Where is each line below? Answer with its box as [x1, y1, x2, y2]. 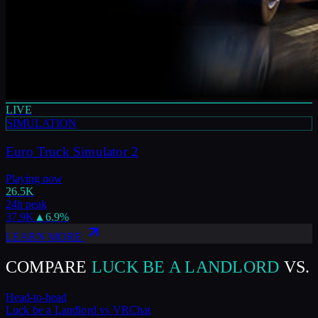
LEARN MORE [6, 231, 85, 243]
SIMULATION [6, 116, 77, 129]
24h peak [6, 198, 47, 211]
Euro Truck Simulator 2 [6, 143, 139, 159]
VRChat [112, 304, 151, 317]
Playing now [6, 172, 62, 185]
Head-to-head [6, 291, 67, 304]
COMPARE [6, 258, 87, 277]
